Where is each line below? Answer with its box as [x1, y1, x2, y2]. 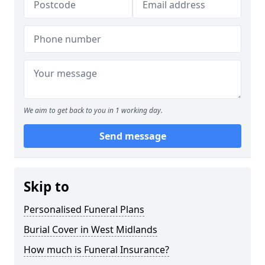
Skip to [24, 177, 69, 196]
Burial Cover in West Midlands [24, 223, 157, 236]
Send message [99, 130, 166, 143]
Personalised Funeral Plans [24, 203, 144, 216]
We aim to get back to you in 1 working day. [24, 105, 163, 115]
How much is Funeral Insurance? [24, 243, 169, 256]
